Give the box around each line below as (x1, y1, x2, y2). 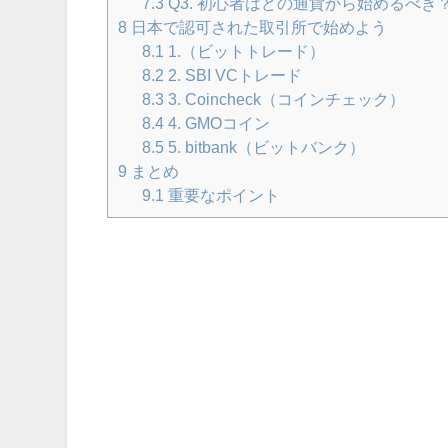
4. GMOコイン (164, 115, 271, 132)
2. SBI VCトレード (164, 67, 303, 84)
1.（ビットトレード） (164, 43, 326, 60)
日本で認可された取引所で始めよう (127, 19, 388, 36)
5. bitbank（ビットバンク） (164, 139, 366, 156)
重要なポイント (164, 187, 281, 204)
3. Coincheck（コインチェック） (164, 91, 406, 108)
